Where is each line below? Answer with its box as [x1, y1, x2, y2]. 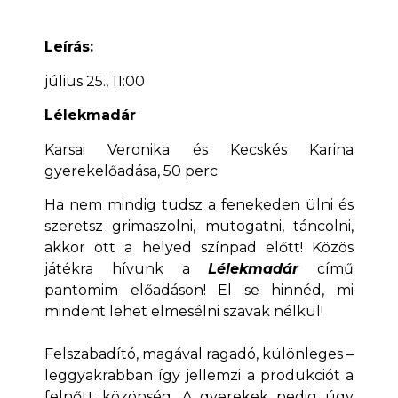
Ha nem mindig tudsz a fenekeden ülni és [44, 195, 354, 213]
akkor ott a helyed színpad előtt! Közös [44, 238, 354, 256]
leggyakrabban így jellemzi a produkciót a [44, 366, 354, 384]
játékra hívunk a [44, 259, 209, 277]
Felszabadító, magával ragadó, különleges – [44, 345, 354, 362]
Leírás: [44, 38, 93, 56]
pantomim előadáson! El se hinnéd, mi [44, 281, 354, 298]
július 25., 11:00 [44, 72, 145, 90]
